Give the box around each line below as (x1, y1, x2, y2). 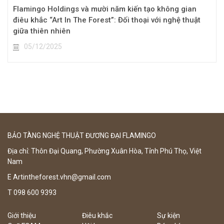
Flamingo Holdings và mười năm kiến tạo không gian (13, 4, 196, 14)
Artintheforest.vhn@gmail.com (11, 173, 111, 181)
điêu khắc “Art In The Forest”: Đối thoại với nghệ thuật (13, 15, 200, 25)
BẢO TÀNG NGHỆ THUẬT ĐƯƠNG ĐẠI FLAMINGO (7, 131, 156, 140)
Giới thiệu (7, 211, 36, 220)
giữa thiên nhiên (13, 26, 70, 36)
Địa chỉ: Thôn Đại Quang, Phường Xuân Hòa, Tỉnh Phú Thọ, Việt (7, 147, 201, 155)
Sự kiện (156, 211, 180, 220)
